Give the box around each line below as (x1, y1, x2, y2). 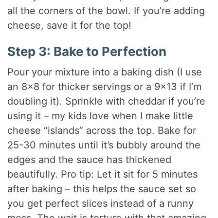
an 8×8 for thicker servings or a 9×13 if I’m (7, 80, 202, 92)
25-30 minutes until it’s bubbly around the (7, 139, 201, 151)
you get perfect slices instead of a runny (7, 197, 194, 209)
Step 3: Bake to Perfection (7, 44, 167, 59)
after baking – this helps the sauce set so (7, 182, 197, 195)
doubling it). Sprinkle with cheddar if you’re (7, 95, 206, 107)
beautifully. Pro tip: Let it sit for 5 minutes (7, 168, 198, 180)
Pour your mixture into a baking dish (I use (7, 66, 202, 78)
